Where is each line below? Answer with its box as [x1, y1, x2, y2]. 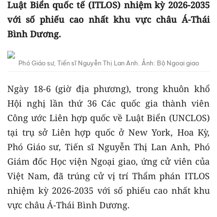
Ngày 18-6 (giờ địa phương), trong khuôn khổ [7, 83, 210, 94]
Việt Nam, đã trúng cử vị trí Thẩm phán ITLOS [7, 170, 210, 182]
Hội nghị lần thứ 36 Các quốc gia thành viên [7, 97, 210, 109]
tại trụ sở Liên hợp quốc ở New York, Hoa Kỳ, [7, 126, 210, 138]
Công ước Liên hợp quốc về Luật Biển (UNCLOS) [7, 112, 210, 124]
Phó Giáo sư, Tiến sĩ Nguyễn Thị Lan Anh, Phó [7, 141, 210, 153]
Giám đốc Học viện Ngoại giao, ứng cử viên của [7, 155, 210, 167]
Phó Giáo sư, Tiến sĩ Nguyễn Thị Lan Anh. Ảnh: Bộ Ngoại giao [18, 59, 199, 67]
